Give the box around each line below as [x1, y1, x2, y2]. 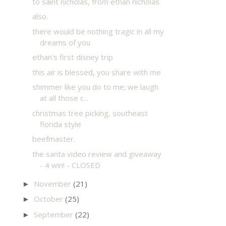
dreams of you [39, 37, 90, 47]
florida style [39, 119, 81, 129]
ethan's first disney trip [32, 52, 113, 62]
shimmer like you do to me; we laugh [32, 82, 158, 92]
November [34, 178, 73, 189]
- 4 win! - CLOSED [39, 159, 100, 170]
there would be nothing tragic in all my [32, 26, 164, 36]
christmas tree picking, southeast [32, 107, 148, 118]
